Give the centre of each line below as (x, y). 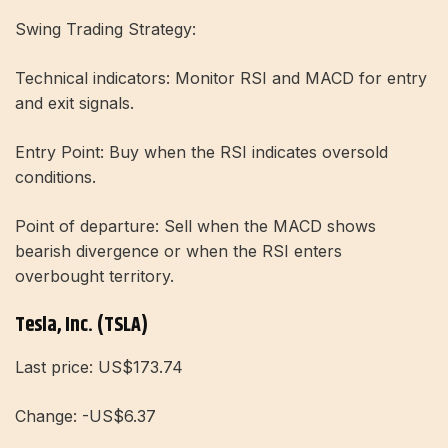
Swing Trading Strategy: (105, 28)
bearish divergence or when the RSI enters (178, 250)
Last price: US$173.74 (99, 366)
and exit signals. (74, 102)
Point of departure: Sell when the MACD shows (195, 225)
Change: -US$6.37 (85, 415)
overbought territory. (94, 275)
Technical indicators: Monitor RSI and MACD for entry (221, 77)
